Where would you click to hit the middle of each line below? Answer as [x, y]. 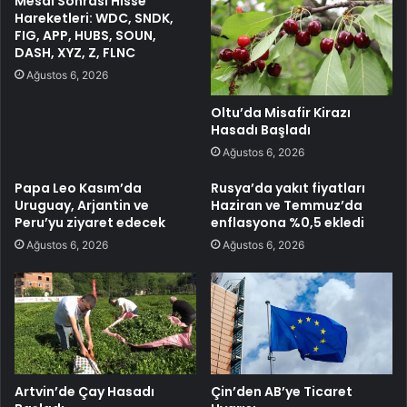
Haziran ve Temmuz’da [287, 205]
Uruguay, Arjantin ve [82, 205]
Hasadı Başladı [261, 129]
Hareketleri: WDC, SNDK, [94, 18]
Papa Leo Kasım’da [78, 188]
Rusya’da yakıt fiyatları [288, 188]
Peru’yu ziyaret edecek [90, 222]
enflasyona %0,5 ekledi [288, 222]
